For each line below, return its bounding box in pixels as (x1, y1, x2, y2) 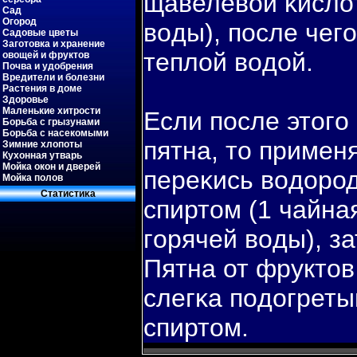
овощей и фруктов (2, 49, 89, 61)
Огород (2, 16, 37, 27)
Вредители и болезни (2, 72, 104, 83)
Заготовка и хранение (2, 38, 105, 49)
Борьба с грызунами (2, 116, 100, 127)
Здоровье (2, 94, 49, 105)
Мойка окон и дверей (2, 161, 100, 172)
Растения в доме (2, 83, 82, 94)
